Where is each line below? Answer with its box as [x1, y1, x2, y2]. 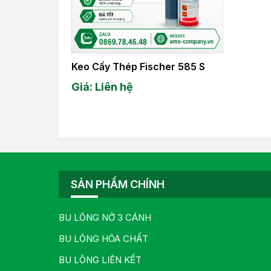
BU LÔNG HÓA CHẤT [59, 233, 148, 245]
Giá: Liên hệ [71, 80, 133, 94]
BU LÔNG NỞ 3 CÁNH [59, 212, 151, 224]
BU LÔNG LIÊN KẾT [59, 254, 142, 266]
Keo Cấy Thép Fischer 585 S [71, 60, 205, 73]
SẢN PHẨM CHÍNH [71, 178, 165, 191]
